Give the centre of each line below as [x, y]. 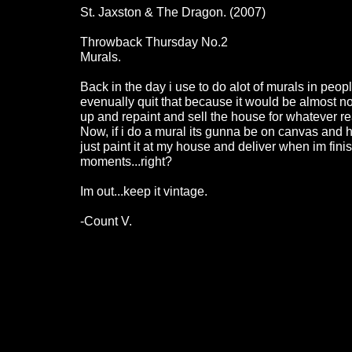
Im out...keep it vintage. [144, 191]
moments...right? [126, 161]
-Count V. [106, 221]
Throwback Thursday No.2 [154, 42]
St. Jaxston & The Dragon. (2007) [173, 12]
